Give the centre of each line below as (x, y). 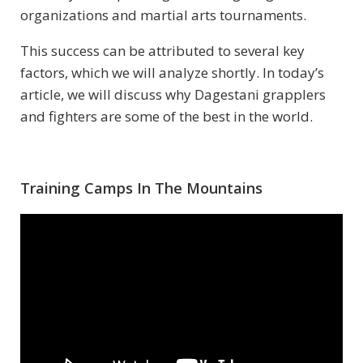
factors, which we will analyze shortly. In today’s (172, 73)
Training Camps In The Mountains (141, 188)
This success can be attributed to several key (162, 51)
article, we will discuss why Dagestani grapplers (173, 95)
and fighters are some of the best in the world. (168, 117)
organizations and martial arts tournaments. (165, 15)
